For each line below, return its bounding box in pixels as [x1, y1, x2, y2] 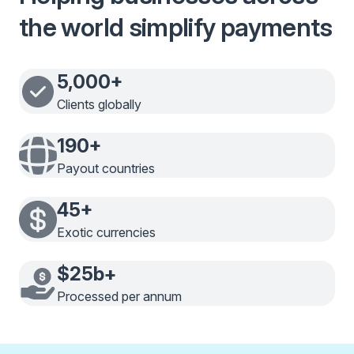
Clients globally [57, 96, 141, 113]
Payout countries [57, 160, 155, 177]
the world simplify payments [19, 12, 333, 43]
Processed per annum [57, 288, 182, 305]
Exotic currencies [57, 224, 156, 241]
